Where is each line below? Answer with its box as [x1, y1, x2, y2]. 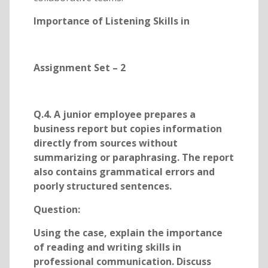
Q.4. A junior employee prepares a [33, 108, 196, 121]
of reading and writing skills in [33, 240, 181, 254]
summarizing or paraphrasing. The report [33, 151, 234, 165]
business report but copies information [33, 122, 222, 136]
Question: [33, 203, 80, 217]
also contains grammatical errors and [33, 165, 215, 179]
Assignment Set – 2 [33, 61, 126, 75]
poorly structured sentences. [33, 179, 172, 193]
